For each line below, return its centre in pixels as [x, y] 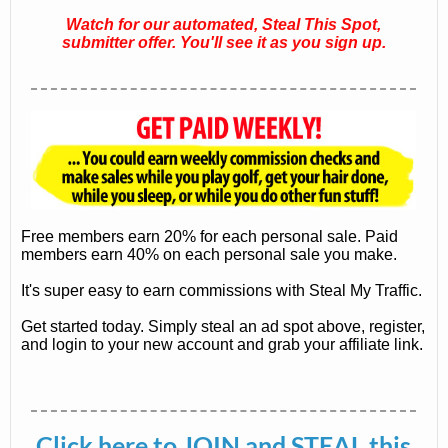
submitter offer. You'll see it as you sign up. [223, 42]
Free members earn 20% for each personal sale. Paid [210, 237]
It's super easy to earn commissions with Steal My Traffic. [222, 291]
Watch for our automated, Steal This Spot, [223, 24]
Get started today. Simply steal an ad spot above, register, [223, 327]
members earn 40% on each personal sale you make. [209, 255]
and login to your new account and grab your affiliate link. [222, 345]
